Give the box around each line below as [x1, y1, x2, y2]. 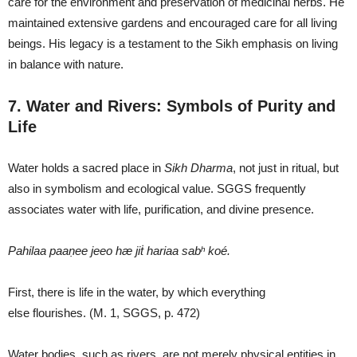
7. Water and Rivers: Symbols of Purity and [8, 96, 335, 115]
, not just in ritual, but [233, 160, 339, 175]
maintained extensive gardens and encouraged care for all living [8, 15, 337, 29]
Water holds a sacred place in [8, 160, 164, 175]
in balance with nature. [8, 57, 124, 71]
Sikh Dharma [164, 160, 233, 175]
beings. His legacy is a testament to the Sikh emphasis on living [8, 36, 338, 50]
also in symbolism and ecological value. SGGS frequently [8, 181, 306, 195]
